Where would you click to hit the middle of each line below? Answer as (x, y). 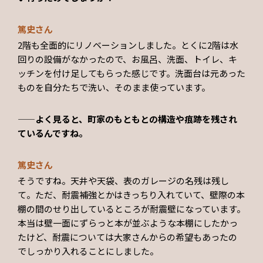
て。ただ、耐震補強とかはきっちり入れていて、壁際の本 (131, 195)
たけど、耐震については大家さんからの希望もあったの (127, 237)
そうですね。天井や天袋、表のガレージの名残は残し (123, 181)
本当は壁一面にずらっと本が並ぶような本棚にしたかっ (128, 223)
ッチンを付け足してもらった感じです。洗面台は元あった (131, 73)
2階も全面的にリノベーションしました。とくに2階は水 (128, 45)
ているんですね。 (53, 133)
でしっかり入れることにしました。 (88, 251)
